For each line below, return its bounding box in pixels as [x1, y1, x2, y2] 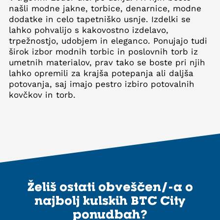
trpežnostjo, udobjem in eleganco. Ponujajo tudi [9, 36, 207, 46]
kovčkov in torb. [9, 90, 76, 100]
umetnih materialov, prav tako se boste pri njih [9, 57, 205, 67]
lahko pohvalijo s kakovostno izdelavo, [9, 25, 168, 35]
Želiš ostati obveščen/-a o [27, 179, 193, 193]
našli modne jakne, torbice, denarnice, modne [9, 3, 201, 13]
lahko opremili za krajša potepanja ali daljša [9, 68, 193, 78]
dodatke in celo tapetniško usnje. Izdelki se [9, 14, 191, 24]
